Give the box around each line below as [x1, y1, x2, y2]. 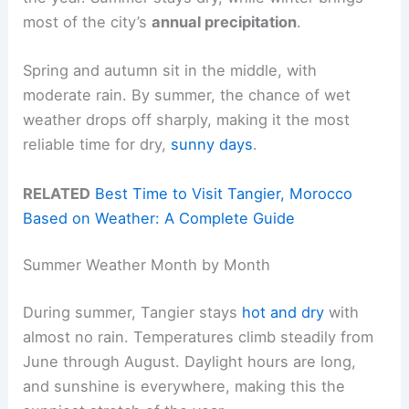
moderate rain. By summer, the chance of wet [23, 86, 351, 105]
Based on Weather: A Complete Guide [23, 208, 296, 227]
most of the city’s [23, 13, 152, 32]
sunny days [171, 135, 254, 154]
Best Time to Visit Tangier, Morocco [95, 184, 353, 203]
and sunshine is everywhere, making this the [23, 376, 346, 395]
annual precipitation [152, 13, 298, 32]
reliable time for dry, [23, 135, 172, 154]
